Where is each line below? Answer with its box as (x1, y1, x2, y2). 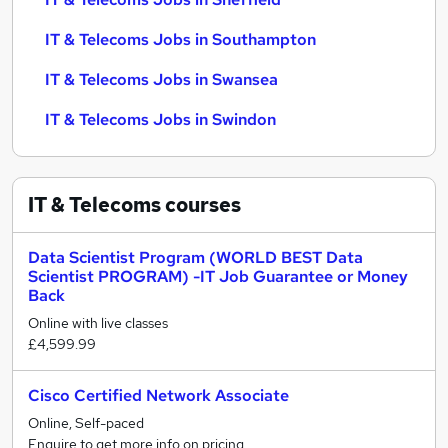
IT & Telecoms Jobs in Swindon (45, 109, 276, 130)
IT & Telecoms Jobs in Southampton (45, 29, 316, 50)
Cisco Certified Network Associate (28, 385, 289, 406)
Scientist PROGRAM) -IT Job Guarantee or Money (28, 266, 408, 287)
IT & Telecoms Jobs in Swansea (45, 69, 278, 90)
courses (161, 192, 241, 218)
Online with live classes (28, 314, 168, 332)
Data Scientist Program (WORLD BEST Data (28, 247, 363, 268)
